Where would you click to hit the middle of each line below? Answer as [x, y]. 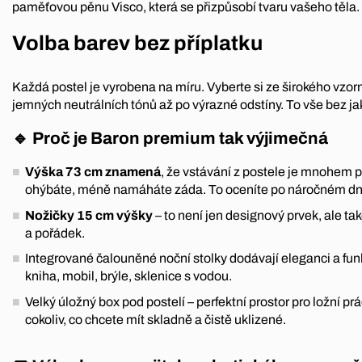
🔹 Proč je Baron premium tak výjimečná [170, 138]
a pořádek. [55, 233]
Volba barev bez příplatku [137, 44]
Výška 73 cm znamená [93, 172]
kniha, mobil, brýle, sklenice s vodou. [128, 276]
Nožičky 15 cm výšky [89, 215]
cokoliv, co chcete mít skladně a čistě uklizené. [156, 320]
